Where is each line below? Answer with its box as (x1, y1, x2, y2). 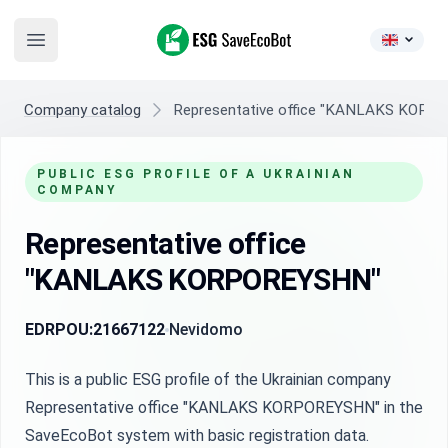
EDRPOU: (25, 320, 93, 339)
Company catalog (24, 101, 141, 119)
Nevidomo (169, 320, 243, 339)
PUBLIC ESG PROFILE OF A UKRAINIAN (37, 167, 356, 181)
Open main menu (34, 40, 150, 60)
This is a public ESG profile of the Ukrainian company (25, 370, 391, 389)
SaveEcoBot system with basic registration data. (25, 426, 369, 445)
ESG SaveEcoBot (155, 25, 277, 44)
